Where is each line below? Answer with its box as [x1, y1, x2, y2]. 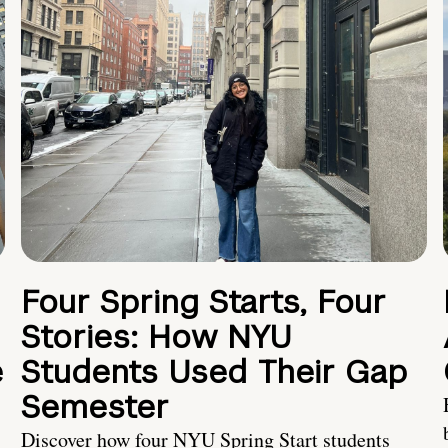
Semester [21, 386, 169, 428]
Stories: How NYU [21, 316, 292, 358]
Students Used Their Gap [21, 351, 407, 393]
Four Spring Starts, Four [21, 281, 386, 323]
